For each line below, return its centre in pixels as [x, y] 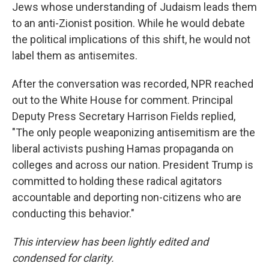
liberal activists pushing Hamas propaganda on [123, 149]
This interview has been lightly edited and [110, 242]
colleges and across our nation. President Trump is [133, 165]
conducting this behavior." [73, 213]
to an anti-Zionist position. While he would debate [128, 23]
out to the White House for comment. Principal [122, 100]
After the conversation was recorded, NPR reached [133, 84]
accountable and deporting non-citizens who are [127, 197]
